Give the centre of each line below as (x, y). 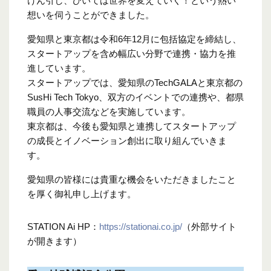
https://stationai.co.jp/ (141, 227)
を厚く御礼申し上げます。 (82, 194)
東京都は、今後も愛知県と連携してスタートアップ (132, 126)
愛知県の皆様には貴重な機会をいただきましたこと (132, 180)
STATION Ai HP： (63, 227)
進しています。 (59, 68)
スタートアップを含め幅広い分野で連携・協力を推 (132, 54)
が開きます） (54, 241)
